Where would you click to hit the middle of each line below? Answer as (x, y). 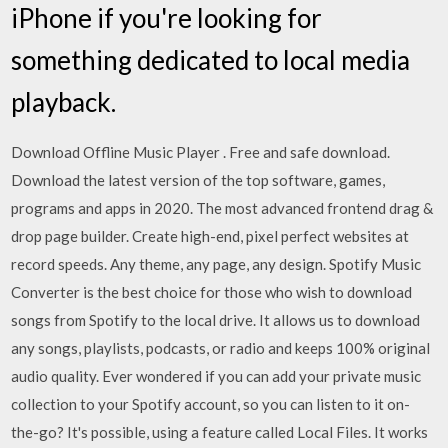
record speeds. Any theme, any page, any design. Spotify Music (216, 264)
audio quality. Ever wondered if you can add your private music (216, 376)
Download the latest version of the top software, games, (198, 180)
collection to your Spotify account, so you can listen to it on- (211, 404)
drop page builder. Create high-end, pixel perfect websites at (210, 236)
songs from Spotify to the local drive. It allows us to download (216, 320)
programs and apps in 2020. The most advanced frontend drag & (222, 208)
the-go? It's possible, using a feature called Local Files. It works (220, 432)
